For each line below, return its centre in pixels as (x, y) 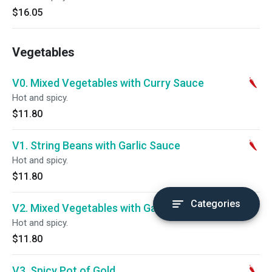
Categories (216, 204)
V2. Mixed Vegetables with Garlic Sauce (109, 208)
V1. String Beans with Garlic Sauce (96, 145)
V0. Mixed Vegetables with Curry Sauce (108, 83)
